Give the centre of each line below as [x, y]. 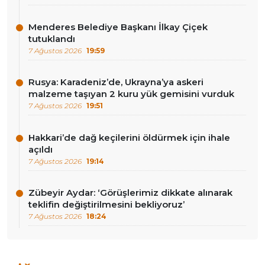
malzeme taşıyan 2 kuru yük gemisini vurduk [131, 94]
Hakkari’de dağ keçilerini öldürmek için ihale [129, 137]
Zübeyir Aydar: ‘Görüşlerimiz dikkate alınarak [130, 192]
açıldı [41, 149]
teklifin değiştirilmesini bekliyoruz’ [106, 204]
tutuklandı [52, 39]
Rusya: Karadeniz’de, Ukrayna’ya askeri [116, 82]
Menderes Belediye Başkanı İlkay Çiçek [118, 27]
